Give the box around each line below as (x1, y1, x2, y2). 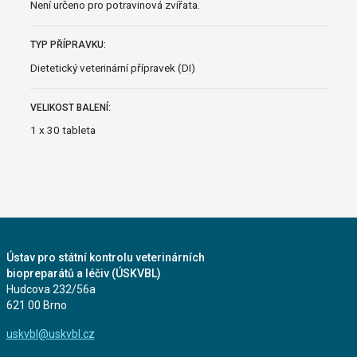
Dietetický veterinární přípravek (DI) (29, 61, 195, 74)
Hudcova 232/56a (6, 282, 96, 296)
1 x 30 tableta (29, 124, 96, 137)
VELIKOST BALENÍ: (29, 101, 111, 113)
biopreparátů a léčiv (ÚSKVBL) (6, 266, 161, 280)
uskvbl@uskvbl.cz (6, 327, 95, 340)
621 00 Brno (6, 298, 67, 312)
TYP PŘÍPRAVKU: (29, 38, 106, 50)
